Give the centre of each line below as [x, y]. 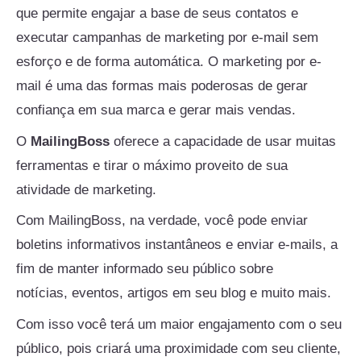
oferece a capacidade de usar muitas [223, 141]
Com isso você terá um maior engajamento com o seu [179, 324]
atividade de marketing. [86, 189]
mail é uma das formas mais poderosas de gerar [162, 86]
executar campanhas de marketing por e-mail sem [167, 38]
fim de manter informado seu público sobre [145, 269]
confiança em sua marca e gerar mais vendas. [156, 110]
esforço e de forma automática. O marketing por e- [169, 62]
